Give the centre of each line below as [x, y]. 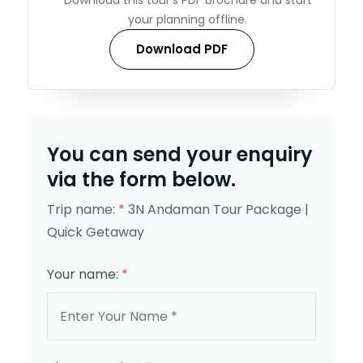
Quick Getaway [96, 232]
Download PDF [181, 49]
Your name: [84, 274]
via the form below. [141, 179]
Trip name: [83, 209]
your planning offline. [188, 19]
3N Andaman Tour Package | [218, 209]
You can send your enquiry [180, 154]
